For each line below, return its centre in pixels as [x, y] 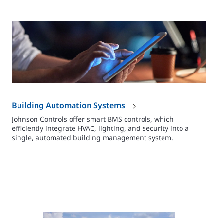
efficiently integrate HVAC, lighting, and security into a [100, 128]
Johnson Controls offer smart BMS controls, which [93, 119]
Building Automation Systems [69, 105]
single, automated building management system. [92, 138]
